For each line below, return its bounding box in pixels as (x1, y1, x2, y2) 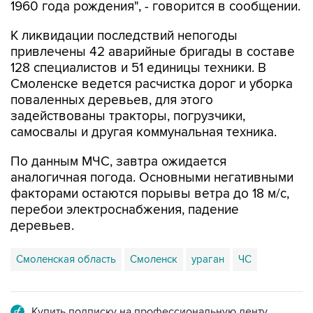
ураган (191, 253, 224, 266)
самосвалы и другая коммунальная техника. (10, 124, 277, 141)
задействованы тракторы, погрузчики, (10, 108, 245, 125)
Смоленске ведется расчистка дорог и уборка (10, 76, 293, 93)
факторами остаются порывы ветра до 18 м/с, (10, 186, 289, 203)
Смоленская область (16, 253, 116, 266)
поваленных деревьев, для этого (10, 92, 213, 109)
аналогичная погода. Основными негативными (10, 170, 293, 187)
